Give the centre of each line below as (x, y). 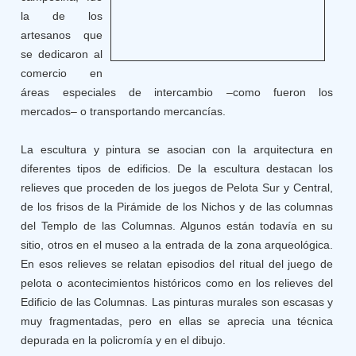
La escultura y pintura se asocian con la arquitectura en (177, 149)
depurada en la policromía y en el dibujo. (124, 340)
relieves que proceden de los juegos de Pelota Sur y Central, (177, 188)
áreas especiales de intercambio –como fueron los (177, 92)
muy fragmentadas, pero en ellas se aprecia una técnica (177, 321)
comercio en (62, 73)
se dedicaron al (62, 54)
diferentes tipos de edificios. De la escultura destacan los (177, 168)
